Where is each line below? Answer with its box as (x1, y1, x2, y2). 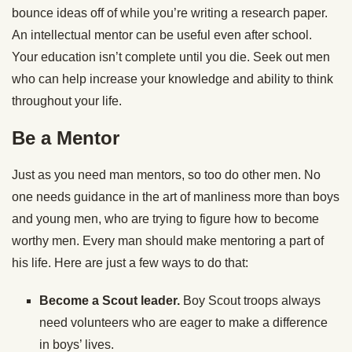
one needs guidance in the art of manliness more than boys (12, 190, 339, 204)
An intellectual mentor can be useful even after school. (12, 28, 312, 42)
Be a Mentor (12, 127, 119, 149)
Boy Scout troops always (183, 294, 321, 308)
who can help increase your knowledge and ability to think (12, 72, 333, 86)
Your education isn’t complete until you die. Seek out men (12, 50, 330, 64)
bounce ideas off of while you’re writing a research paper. (12, 6, 328, 20)
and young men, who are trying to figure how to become (12, 212, 319, 226)
